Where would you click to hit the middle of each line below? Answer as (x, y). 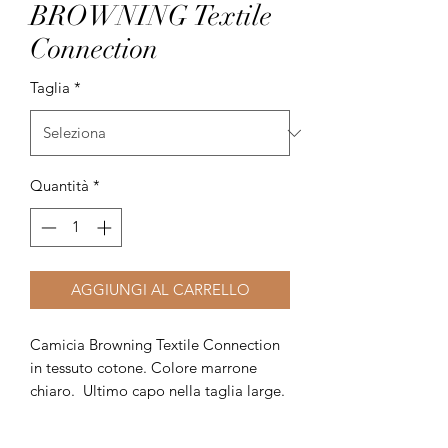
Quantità (59, 185)
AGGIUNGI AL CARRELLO (160, 289)
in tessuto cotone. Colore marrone (143, 367)
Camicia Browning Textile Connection (155, 344)
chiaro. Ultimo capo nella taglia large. (157, 390)
